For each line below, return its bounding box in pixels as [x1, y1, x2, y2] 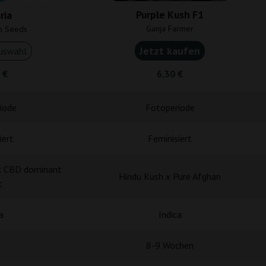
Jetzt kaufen [140, 44, 200, 58]
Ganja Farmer [146, 23, 194, 34]
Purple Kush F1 [136, 8, 204, 21]
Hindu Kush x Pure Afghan [119, 170, 221, 182]
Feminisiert [148, 132, 192, 144]
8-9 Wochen [146, 239, 194, 251]
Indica [158, 208, 182, 220]
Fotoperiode [145, 102, 195, 113]
